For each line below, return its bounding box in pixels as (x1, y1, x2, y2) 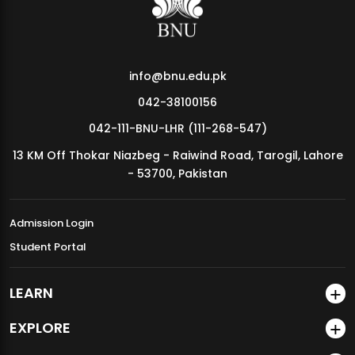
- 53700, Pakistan (128, 166, 227, 182)
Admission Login (10, 216, 94, 231)
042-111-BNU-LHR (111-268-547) (88, 120, 267, 137)
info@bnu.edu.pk (128, 68, 227, 85)
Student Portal (10, 239, 86, 255)
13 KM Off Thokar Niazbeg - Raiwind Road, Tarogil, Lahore (12, 147, 343, 164)
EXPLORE (10, 318, 71, 338)
